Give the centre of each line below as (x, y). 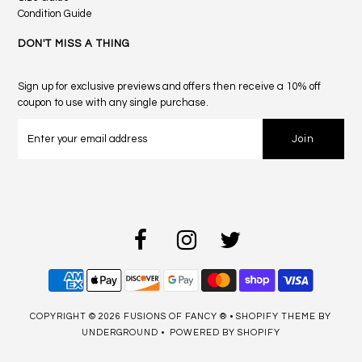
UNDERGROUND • (125, 333)
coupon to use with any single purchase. (114, 103)
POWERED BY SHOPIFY (225, 333)
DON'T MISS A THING (74, 44)
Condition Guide (55, 14)
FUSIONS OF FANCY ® (176, 317)
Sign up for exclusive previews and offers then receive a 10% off (170, 87)
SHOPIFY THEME (276, 317)
